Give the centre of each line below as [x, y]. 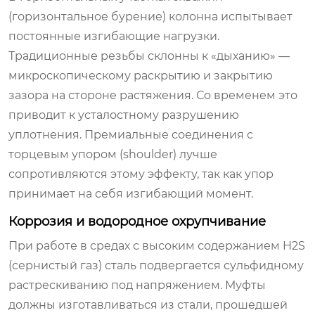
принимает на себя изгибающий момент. [131, 193]
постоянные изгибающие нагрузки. [114, 36]
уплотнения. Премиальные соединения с [131, 134]
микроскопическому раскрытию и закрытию [141, 75]
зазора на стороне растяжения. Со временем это [153, 95]
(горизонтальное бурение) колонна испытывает [150, 16]
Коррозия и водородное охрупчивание [137, 221]
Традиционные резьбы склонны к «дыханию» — [149, 56]
